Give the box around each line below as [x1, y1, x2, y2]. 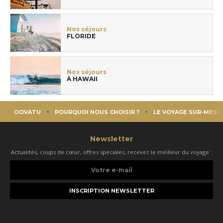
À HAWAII [67, 75, 98, 83]
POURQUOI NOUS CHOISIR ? [55, 109, 139, 116]
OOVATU [14, 109, 41, 116]
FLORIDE [67, 32, 96, 40]
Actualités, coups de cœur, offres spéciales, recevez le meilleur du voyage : [11, 148, 212, 156]
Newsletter [90, 134, 133, 144]
